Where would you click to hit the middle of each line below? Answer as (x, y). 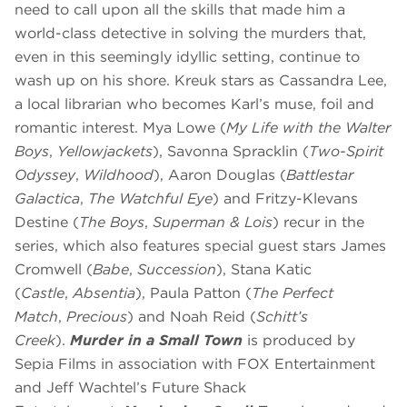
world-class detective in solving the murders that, (190, 34)
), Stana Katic (264, 270)
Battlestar (320, 175)
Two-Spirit (346, 152)
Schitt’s (282, 317)
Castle (43, 293)
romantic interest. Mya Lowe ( (120, 128)
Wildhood (119, 175)
